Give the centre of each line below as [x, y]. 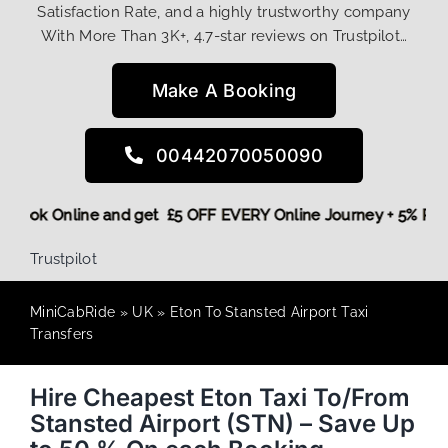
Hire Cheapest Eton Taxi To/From [220, 397]
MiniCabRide [72, 311]
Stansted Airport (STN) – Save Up [222, 423]
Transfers [61, 333]
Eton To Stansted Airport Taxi [269, 311]
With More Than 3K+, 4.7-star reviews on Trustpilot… [224, 35]
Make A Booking [224, 90]
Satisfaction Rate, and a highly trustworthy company [224, 11]
